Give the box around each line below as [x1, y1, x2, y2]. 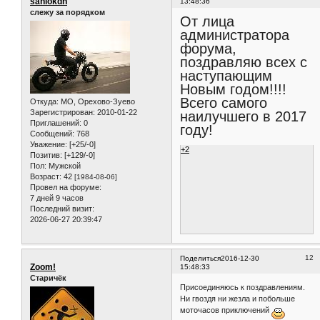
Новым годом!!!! [180, 81, 287, 98]
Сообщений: [30, 129, 74, 138]
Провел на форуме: [30, 182, 101, 191]
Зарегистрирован [30, 107, 93, 116]
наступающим [180, 68, 273, 84]
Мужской [46, 161, 81, 170]
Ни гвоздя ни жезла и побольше [180, 294, 296, 304]
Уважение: [30, 139, 67, 149]
